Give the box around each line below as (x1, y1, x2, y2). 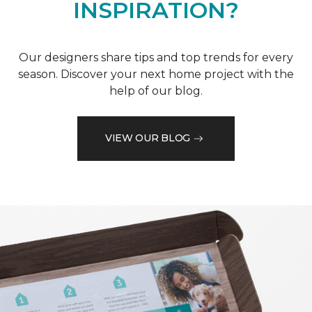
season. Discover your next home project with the (18, 67, 294, 81)
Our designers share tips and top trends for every (19, 50, 293, 64)
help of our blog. (109, 84, 203, 97)
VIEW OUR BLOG (104, 132, 191, 145)
